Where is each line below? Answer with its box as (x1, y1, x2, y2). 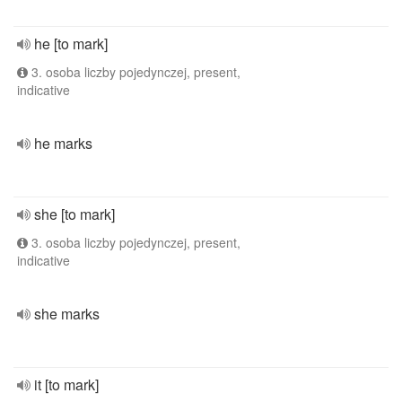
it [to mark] (34, 374, 99, 395)
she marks (34, 303, 100, 324)
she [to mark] (34, 204, 115, 224)
